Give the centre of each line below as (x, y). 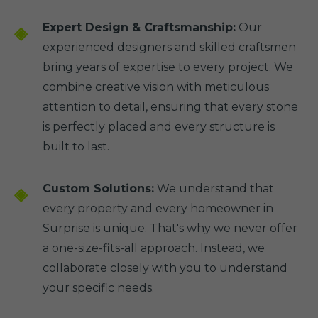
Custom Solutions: (98, 188)
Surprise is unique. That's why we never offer (170, 228)
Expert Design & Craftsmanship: (139, 27)
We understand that (214, 188)
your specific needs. (98, 288)
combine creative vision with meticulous (156, 87)
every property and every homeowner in (158, 208)
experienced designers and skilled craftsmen (169, 47)
